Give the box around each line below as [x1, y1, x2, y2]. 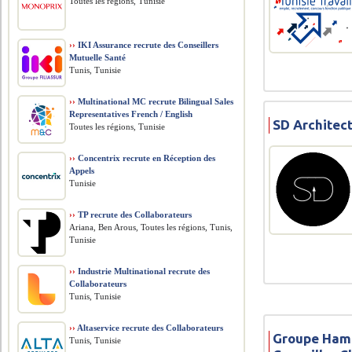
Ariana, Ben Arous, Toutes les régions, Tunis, [69, 222, 233, 232]
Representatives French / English [69, 109, 193, 119]
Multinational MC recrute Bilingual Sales [75, 97, 234, 106]
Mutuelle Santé [69, 53, 126, 62]
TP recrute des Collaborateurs [75, 210, 192, 219]
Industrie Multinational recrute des [75, 266, 211, 276]
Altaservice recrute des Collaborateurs [75, 323, 224, 332]
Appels [69, 166, 95, 175]
